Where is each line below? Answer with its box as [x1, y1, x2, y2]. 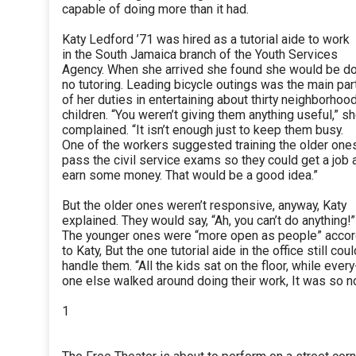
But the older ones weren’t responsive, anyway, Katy [62, 198, 346, 214]
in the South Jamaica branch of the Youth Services [62, 47, 338, 63]
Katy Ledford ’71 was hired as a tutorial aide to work [62, 32, 350, 48]
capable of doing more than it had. [62, 2, 249, 17]
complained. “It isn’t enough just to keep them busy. [62, 122, 343, 138]
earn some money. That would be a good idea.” [62, 168, 318, 184]
